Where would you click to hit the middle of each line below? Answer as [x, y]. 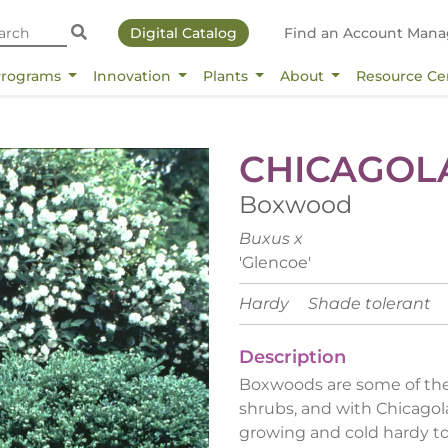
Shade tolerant [369, 303]
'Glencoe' [275, 262]
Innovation [133, 75]
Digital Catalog [183, 33]
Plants [227, 75]
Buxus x [271, 238]
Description [292, 356]
